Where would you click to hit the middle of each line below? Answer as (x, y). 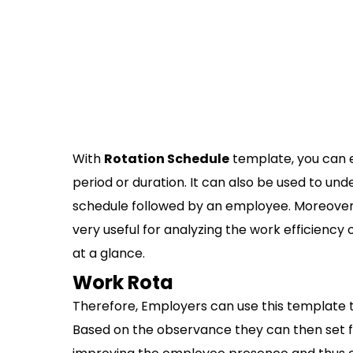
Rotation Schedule (167, 159)
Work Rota (123, 282)
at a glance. (109, 253)
